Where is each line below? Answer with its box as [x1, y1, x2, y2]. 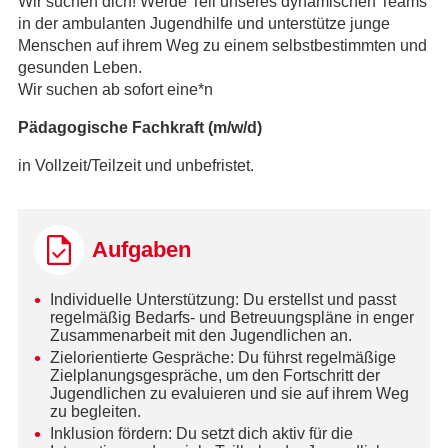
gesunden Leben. [17, 59, 142, 77]
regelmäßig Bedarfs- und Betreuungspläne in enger [49, 309, 414, 327]
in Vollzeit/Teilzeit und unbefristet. [17, 157, 254, 175]
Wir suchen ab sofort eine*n [17, 81, 213, 99]
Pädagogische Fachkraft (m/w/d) [17, 119, 262, 137]
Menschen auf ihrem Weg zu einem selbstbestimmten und [17, 37, 427, 55]
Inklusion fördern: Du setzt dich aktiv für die [49, 425, 353, 443]
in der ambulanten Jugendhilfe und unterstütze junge [17, 15, 390, 33]
